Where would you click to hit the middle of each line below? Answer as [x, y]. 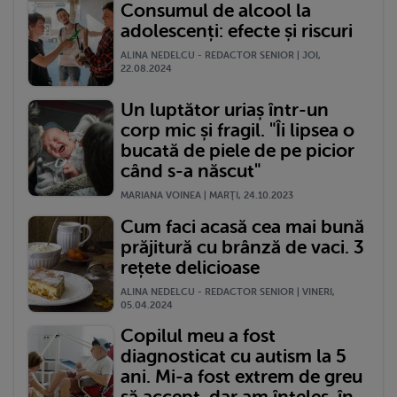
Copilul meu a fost [198, 336]
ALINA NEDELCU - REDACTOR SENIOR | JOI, [221, 56]
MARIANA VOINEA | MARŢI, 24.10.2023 [207, 196]
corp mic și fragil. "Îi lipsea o [237, 131]
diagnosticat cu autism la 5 [234, 357]
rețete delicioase [190, 267]
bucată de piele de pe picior [237, 151]
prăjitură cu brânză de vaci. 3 [242, 247]
